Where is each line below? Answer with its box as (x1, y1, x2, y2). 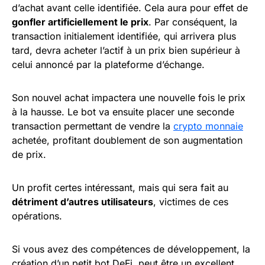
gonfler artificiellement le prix (12, 16, 148, 28)
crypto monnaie (173, 120, 243, 132)
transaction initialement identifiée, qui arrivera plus (12, 30, 236, 43)
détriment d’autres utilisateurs (12, 196, 153, 208)
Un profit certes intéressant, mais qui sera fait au (12, 182, 228, 194)
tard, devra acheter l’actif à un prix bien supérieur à (12, 44, 240, 57)
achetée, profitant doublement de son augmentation (12, 134, 243, 147)
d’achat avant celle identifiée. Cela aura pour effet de (12, 2, 248, 14)
